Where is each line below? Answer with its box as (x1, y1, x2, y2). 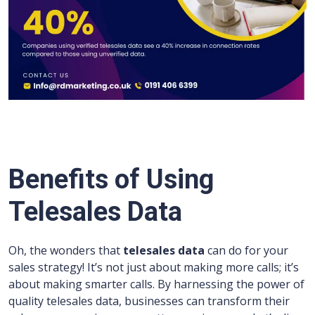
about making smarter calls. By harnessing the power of (8, 276, 304, 292)
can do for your (205, 243, 288, 259)
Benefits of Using (8, 164, 214, 195)
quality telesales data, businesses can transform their (8, 293, 290, 309)
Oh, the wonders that (8, 243, 123, 259)
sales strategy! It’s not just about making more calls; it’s (8, 259, 299, 276)
